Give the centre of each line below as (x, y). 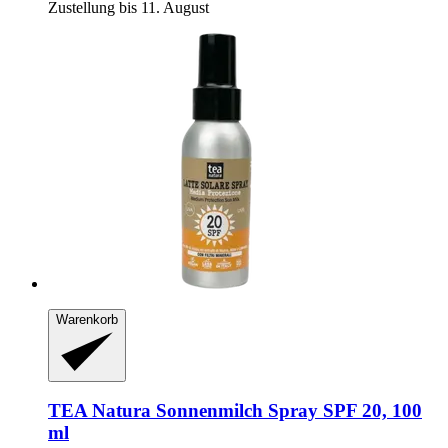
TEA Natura (99, 411)
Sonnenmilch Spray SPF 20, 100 (286, 411)
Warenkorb (87, 320)
